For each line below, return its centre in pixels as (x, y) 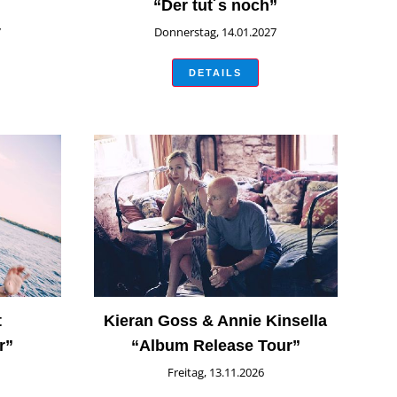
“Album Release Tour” (215, 346)
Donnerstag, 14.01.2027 (216, 32)
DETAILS (216, 73)
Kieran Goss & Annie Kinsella (216, 321)
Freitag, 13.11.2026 (215, 373)
